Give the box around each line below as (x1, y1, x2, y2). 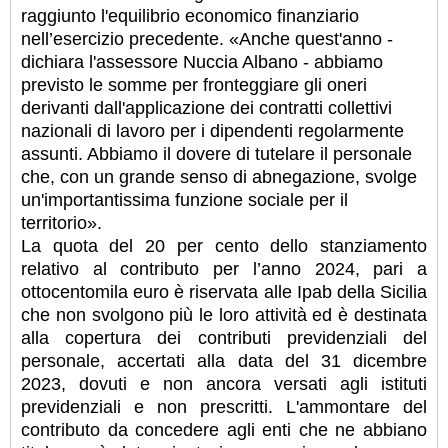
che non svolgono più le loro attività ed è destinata (21, 304, 427, 325)
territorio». (21, 212, 102, 233)
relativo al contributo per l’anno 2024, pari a (21, 258, 427, 279)
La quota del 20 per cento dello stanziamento (21, 235, 427, 256)
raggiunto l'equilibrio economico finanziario (21, 5, 359, 26)
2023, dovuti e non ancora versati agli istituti (21, 373, 427, 394)
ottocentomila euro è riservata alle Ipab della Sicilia (21, 281, 427, 302)
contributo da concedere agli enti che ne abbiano (21, 419, 427, 440)
